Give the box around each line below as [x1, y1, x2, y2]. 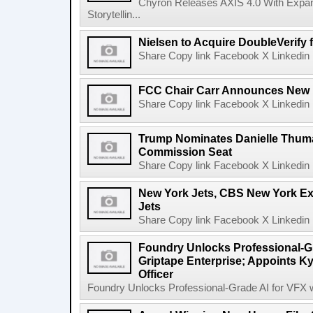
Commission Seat [138, 145, 232, 158]
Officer [138, 268, 173, 280]
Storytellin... [87, 9, 140, 20]
